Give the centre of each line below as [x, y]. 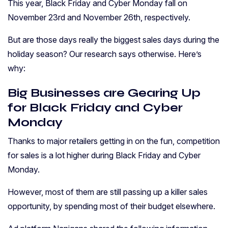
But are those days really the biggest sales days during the [113, 40]
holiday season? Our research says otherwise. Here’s [105, 54]
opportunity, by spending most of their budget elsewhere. [111, 206]
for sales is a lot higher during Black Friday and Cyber [104, 155]
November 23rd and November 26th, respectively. [99, 18]
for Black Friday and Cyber [95, 108]
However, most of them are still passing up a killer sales [108, 192]
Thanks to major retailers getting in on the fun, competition [114, 141]
